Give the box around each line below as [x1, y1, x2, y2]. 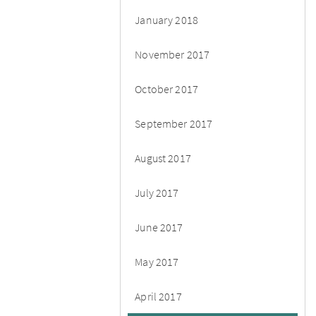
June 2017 [135, 219, 183, 234]
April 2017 [135, 288, 182, 303]
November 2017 [135, 47, 210, 61]
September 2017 [135, 116, 213, 130]
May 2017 [135, 254, 179, 269]
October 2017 [135, 81, 199, 96]
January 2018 [135, 12, 199, 27]
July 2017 [135, 185, 179, 200]
